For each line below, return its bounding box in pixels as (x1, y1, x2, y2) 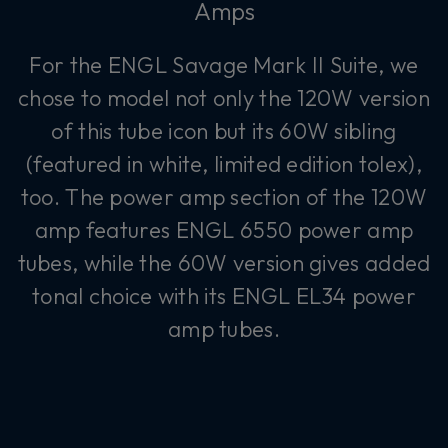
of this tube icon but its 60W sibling (51, 116, 397, 145)
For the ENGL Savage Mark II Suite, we (29, 50, 419, 79)
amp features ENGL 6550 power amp (34, 215, 414, 244)
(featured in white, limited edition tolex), (26, 149, 422, 178)
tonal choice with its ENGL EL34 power (31, 281, 417, 310)
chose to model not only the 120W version (18, 83, 430, 112)
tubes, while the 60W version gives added (17, 248, 431, 277)
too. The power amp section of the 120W (20, 182, 428, 211)
